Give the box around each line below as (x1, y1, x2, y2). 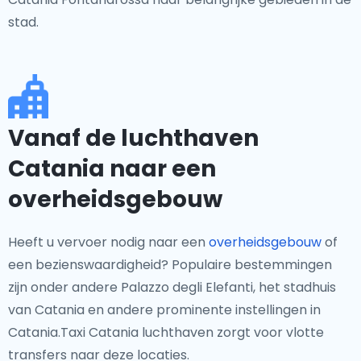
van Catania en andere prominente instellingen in (8, 301, 321, 319)
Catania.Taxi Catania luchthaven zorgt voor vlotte (8, 323, 324, 342)
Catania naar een (8, 153, 216, 185)
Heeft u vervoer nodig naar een (8, 233, 209, 251)
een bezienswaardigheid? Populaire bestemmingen (8, 255, 332, 274)
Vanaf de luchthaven (8, 122, 259, 154)
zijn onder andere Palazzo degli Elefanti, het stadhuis (8, 278, 336, 297)
